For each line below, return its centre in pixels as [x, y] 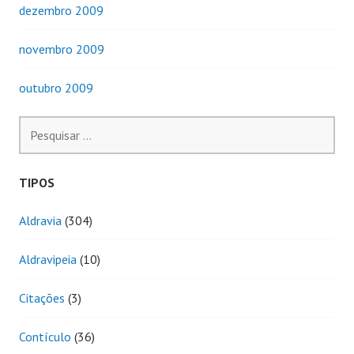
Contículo [45, 336]
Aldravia [40, 220]
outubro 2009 [56, 87]
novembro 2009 [62, 49]
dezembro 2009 [61, 10]
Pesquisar [43, 124]
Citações [42, 298]
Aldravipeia [48, 259]
